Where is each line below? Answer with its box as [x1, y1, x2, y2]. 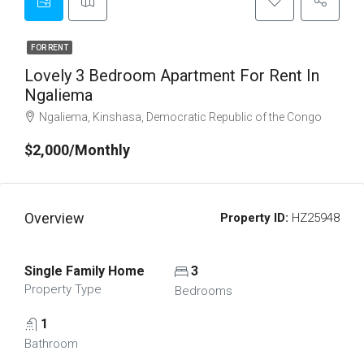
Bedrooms [174, 284, 232, 298]
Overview [24, 210, 84, 227]
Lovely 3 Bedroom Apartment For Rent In [24, 66, 319, 85]
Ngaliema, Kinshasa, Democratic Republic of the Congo [39, 110, 322, 123]
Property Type [24, 282, 102, 297]
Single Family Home [24, 263, 145, 279]
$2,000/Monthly [24, 141, 130, 158]
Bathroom [24, 336, 78, 351]
